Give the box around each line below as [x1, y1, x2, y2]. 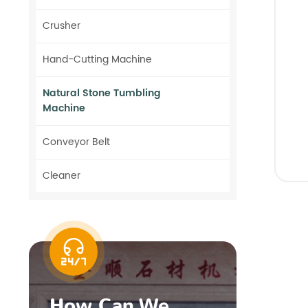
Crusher [43, 18, 80, 34]
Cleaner [43, 168, 80, 184]
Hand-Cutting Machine [43, 52, 152, 67]
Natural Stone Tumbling [43, 85, 161, 101]
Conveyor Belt [43, 134, 110, 150]
